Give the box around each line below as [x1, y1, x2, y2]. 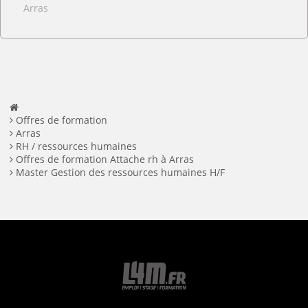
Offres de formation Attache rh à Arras [16, 152, 194, 166]
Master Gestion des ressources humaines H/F [16, 165, 225, 179]
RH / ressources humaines [16, 139, 137, 153]
